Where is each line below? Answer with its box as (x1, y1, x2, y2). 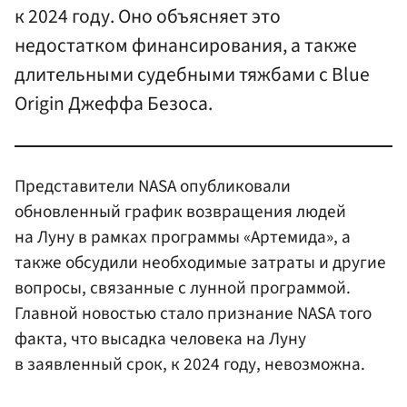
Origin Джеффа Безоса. (15, 90, 213, 119)
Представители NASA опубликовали (15, 173, 291, 199)
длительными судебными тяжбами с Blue (15, 61, 370, 90)
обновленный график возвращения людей (15, 198, 346, 224)
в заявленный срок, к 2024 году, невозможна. (15, 351, 365, 377)
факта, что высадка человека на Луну (15, 325, 306, 352)
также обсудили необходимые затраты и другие (15, 249, 386, 275)
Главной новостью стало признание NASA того (15, 300, 372, 326)
